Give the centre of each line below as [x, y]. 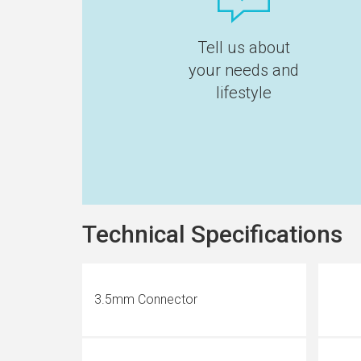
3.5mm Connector [146, 299]
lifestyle [243, 93]
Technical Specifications [212, 234]
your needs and [243, 70]
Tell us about [243, 48]
